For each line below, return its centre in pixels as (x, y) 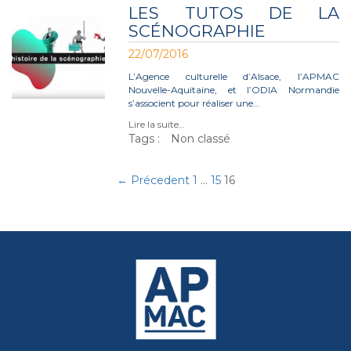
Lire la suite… (157, 124)
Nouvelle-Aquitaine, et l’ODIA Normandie (234, 90)
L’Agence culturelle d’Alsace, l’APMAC (234, 76)
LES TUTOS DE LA (234, 13)
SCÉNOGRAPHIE (197, 31)
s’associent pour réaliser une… (194, 103)
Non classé (201, 139)
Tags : (145, 139)
